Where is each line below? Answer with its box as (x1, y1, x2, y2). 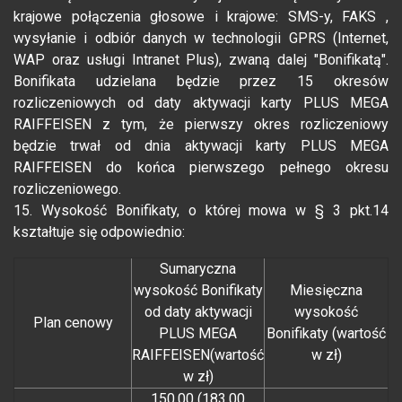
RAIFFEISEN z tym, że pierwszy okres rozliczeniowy (13, 116, 389, 134)
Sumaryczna (160, 260, 236, 278)
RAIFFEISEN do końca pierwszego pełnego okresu (13, 159, 389, 177)
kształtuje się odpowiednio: (13, 223, 185, 241)
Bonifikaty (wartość (267, 325, 386, 343)
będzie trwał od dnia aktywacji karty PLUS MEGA (13, 137, 389, 155)
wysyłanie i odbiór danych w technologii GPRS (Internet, (13, 30, 389, 48)
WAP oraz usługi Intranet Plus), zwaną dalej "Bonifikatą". (13, 51, 389, 69)
